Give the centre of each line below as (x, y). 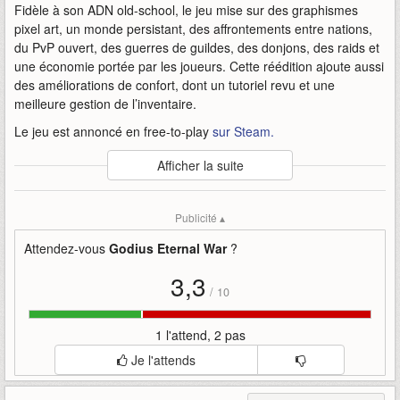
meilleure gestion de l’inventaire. (107, 104)
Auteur (31, 162)
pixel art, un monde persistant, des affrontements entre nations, (193, 29)
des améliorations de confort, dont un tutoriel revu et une (175, 85)
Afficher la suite (200, 166)
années (158, 206)
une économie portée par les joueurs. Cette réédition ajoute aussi (199, 67)
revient (351, 223)
